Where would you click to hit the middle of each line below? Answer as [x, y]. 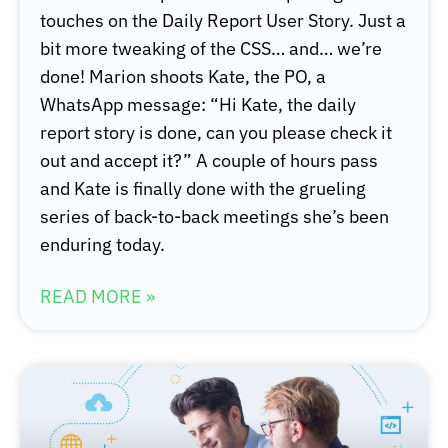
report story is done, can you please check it [216, 133]
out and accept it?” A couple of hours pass [209, 161]
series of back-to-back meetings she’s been [214, 217]
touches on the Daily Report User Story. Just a [223, 21]
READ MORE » [97, 297]
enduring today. [104, 245]
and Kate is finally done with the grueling [203, 189]
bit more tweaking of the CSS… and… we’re [211, 49]
